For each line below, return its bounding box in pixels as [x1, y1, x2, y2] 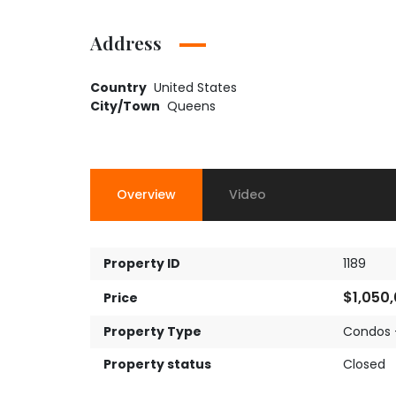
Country [90, 79, 147, 97]
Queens [167, 97, 216, 116]
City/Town [90, 97, 160, 116]
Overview [117, 186, 176, 204]
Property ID [103, 255, 180, 273]
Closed [342, 355, 385, 374]
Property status [103, 355, 211, 374]
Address [90, 30, 162, 56]
